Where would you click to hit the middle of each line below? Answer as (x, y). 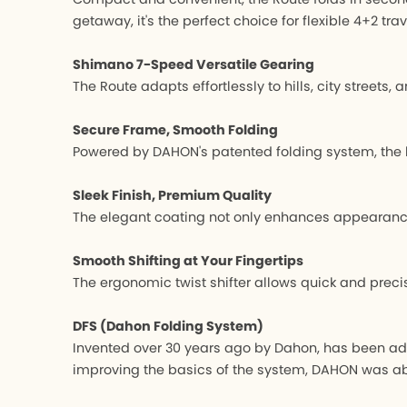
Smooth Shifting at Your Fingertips (188, 260)
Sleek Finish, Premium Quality (172, 195)
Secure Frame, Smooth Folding (175, 129)
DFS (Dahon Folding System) (168, 326)
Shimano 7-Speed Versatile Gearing (194, 64)
